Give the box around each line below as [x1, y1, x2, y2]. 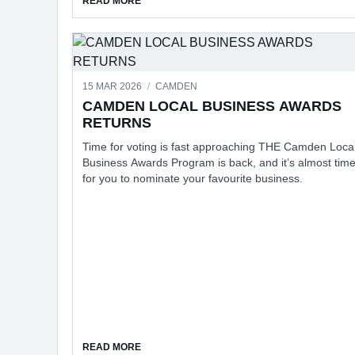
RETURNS [82, 114, 151, 131]
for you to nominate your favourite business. [82, 171, 303, 185]
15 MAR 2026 [82, 80, 144, 92]
